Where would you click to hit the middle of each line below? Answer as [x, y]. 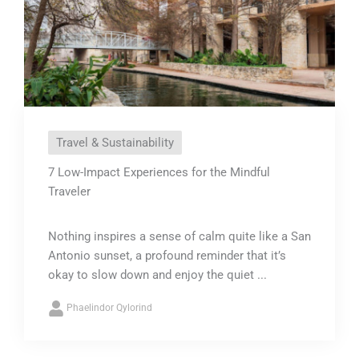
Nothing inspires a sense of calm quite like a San [179, 236]
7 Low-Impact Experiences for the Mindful [159, 172]
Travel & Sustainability [115, 142]
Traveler [69, 191]
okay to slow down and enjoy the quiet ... [157, 274]
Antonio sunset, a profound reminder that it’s [167, 255]
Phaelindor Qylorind [109, 307]
